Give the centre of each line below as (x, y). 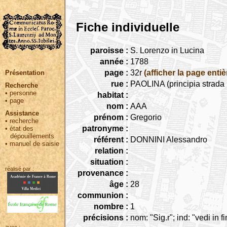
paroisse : (109, 50)
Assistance (22, 113)
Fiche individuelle (128, 27)
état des (22, 128)
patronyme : (105, 128)
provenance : (103, 173)
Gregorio (146, 117)
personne (23, 93)
